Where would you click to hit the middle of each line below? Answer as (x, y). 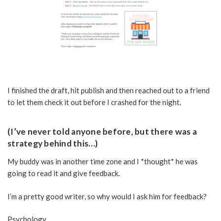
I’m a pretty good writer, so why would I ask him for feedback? (107, 196)
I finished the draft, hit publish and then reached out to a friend (109, 91)
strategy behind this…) (53, 144)
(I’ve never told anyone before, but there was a (102, 132)
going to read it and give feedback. (64, 173)
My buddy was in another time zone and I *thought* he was (103, 162)
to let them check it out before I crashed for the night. (94, 102)
